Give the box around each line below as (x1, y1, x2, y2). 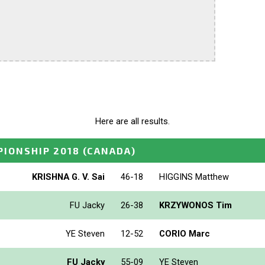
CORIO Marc (159, 228, 210, 239)
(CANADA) (83, 144, 136, 156)
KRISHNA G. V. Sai (32, 171, 105, 182)
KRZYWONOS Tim (159, 199, 232, 211)
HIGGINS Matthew (159, 171, 229, 182)
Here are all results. (95, 116, 170, 127)
